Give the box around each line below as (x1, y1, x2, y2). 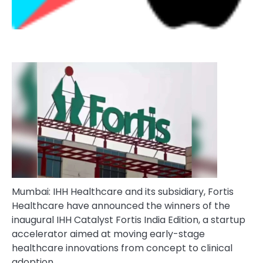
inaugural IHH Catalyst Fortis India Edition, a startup (12, 213, 245, 227)
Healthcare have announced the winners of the (12, 199, 230, 213)
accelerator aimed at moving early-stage (12, 227, 205, 241)
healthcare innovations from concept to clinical (12, 241, 232, 255)
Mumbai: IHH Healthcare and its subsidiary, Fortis (12, 185, 234, 199)
